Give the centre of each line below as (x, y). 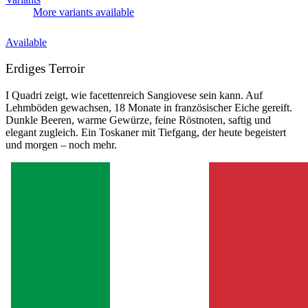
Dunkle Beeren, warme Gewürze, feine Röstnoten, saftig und (138, 120)
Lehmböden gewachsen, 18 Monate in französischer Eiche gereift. (149, 108)
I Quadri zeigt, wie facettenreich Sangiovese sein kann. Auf (134, 96)
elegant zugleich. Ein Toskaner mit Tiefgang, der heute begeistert (146, 133)
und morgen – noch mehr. (61, 145)
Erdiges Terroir (45, 69)
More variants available (84, 12)
